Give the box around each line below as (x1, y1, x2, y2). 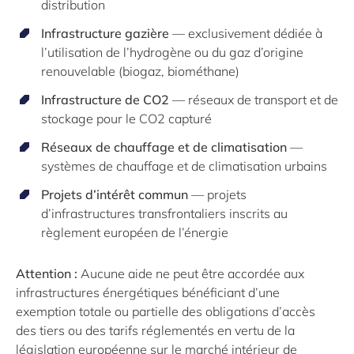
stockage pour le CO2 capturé (41, 110, 212, 126)
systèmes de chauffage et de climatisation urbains (41, 157, 327, 174)
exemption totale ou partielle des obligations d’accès (16, 303, 315, 319)
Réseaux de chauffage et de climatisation (41, 138, 287, 155)
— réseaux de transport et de (169, 91, 338, 107)
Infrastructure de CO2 (41, 91, 169, 107)
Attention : (16, 265, 77, 281)
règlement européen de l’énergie (41, 224, 228, 240)
